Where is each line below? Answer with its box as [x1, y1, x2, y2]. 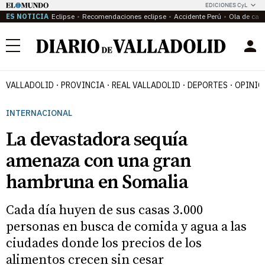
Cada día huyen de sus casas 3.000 [6, 202, 203, 218]
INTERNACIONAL [6, 108, 72, 118]
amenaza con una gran [6, 150, 191, 173]
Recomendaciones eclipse [82, 12, 166, 21]
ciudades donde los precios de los [6, 235, 202, 251]
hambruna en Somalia [6, 171, 188, 195]
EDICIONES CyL [205, 2, 247, 8]
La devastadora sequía [6, 128, 188, 152]
